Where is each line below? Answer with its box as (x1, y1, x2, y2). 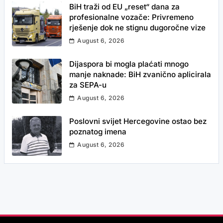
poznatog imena (69, 127, 126, 136)
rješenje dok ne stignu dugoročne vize (69, 23, 206, 32)
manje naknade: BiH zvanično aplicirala (69, 70, 211, 79)
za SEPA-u (69, 80, 107, 90)
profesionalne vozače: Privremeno (69, 12, 194, 22)
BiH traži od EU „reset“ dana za (69, 2, 180, 11)
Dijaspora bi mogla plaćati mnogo (69, 59, 189, 69)
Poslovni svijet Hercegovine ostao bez (69, 116, 207, 126)
